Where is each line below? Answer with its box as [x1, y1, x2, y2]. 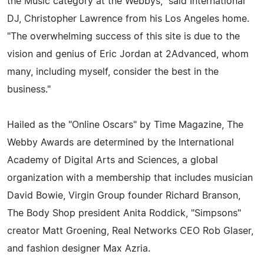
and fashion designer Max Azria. [7, 243, 150, 253]
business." [7, 84, 51, 94]
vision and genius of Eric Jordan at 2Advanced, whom [7, 49, 249, 59]
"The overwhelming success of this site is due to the [7, 31, 240, 41]
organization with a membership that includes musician [7, 173, 253, 183]
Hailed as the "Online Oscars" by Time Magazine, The [7, 120, 243, 130]
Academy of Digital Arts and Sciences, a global [7, 155, 218, 165]
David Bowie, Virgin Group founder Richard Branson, [7, 190, 240, 200]
